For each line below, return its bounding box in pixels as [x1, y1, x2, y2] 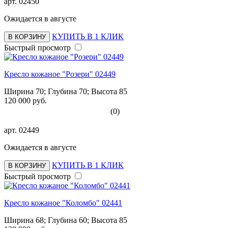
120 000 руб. [4, 96, 47, 105]
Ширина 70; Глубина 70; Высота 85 [4, 87, 127, 96]
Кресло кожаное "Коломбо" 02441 [4, 198, 122, 207]
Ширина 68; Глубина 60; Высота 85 [4, 215, 127, 224]
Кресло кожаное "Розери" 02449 [4, 69, 116, 78]
